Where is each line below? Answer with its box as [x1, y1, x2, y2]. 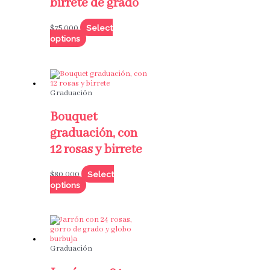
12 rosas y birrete [49, 141, 142, 158]
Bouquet [49, 108, 97, 125]
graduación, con [49, 125, 137, 142]
